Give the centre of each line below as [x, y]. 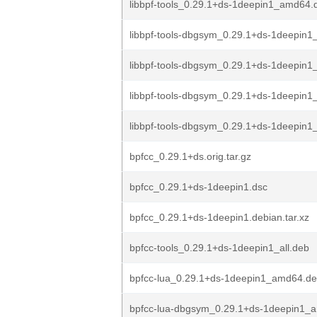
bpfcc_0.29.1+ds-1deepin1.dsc [198, 187]
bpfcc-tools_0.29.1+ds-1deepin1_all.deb [219, 248]
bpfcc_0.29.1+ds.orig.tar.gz [190, 156]
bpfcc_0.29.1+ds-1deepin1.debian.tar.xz [219, 217]
